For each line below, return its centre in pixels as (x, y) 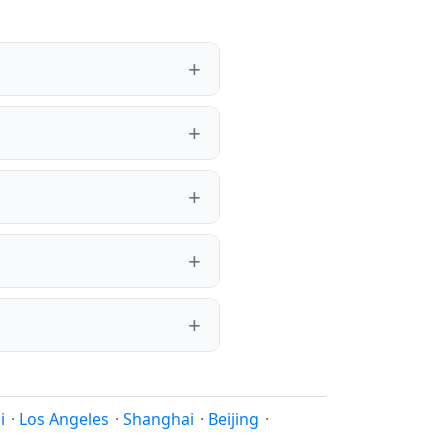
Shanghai (158, 419)
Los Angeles (64, 419)
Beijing (233, 419)
